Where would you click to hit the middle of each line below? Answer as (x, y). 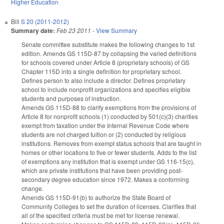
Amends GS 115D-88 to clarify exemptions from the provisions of (109, 107)
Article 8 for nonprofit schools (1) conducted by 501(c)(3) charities (110, 116)
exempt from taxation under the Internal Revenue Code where (105, 125)
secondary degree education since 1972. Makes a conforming (105, 179)
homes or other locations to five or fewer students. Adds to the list (109, 152)
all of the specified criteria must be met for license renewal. (100, 215)
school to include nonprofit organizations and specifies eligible (106, 89)
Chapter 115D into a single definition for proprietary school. (101, 71)
